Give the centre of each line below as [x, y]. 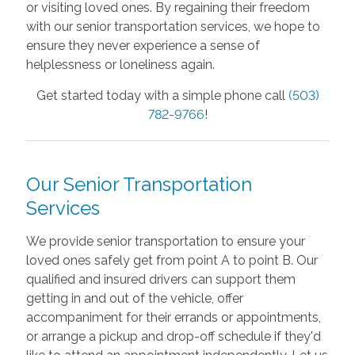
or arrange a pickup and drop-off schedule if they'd [173, 336]
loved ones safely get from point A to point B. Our [172, 260]
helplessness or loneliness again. [120, 64]
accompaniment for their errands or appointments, [173, 317]
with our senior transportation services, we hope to [173, 26]
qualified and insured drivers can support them [160, 279]
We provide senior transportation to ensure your [165, 241]
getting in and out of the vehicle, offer [134, 298]
